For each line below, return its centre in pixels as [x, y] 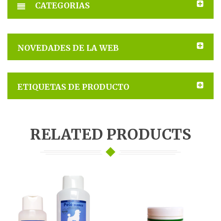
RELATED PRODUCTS [110, 134]
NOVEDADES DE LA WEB [68, 48]
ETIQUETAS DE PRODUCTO [73, 87]
